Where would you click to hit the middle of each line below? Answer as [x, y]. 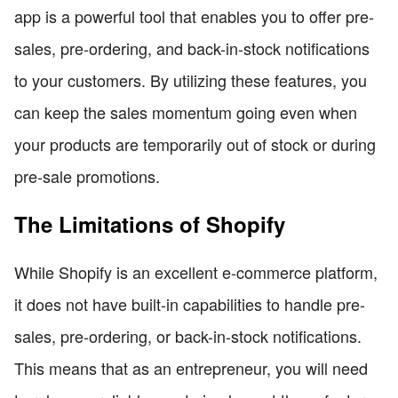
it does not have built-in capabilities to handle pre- [190, 304]
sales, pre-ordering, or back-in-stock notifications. [188, 336]
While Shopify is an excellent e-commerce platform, [196, 272]
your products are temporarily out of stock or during [195, 144]
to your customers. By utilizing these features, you [191, 80]
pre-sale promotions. [87, 176]
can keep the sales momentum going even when [186, 112]
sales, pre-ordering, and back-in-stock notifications [192, 48]
